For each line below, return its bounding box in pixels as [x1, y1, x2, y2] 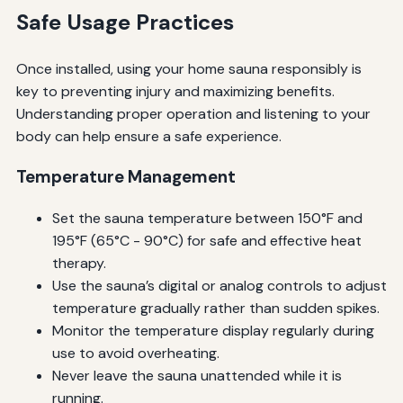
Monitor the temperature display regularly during [51, 321, 374, 341]
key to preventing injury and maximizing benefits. [15, 81, 335, 101]
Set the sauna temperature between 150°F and [51, 209, 363, 228]
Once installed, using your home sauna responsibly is [15, 58, 362, 78]
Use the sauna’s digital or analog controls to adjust [51, 276, 387, 296]
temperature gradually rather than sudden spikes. [51, 299, 380, 318]
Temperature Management [15, 166, 236, 189]
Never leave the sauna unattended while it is [51, 366, 342, 386]
